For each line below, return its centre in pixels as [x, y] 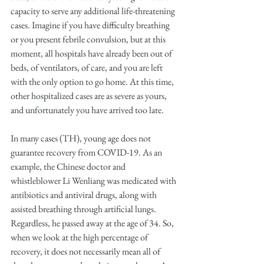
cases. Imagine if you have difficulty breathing [91, 25]
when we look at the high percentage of [80, 237]
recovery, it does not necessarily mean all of [86, 251]
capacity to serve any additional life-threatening [94, 11]
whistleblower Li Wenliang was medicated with [94, 181]
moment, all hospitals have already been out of [92, 53]
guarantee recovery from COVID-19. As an [87, 152]
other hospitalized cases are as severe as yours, [90, 96]
